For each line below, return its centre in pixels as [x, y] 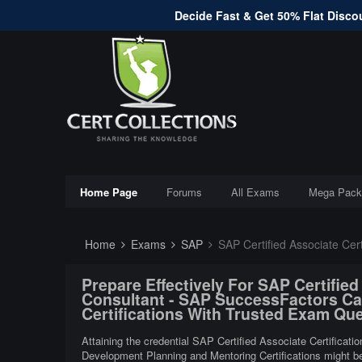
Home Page [108, 192]
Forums [184, 192]
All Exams [255, 192]
